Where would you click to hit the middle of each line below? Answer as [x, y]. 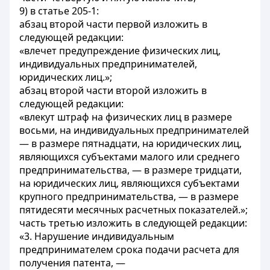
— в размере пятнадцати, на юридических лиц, [130, 143]
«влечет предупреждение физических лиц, [120, 51]
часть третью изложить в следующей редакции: [133, 223]
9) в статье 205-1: [59, 11]
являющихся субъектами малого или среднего [130, 157]
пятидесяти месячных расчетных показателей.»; [133, 210]
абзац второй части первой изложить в [113, 24]
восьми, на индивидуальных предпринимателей [134, 130]
